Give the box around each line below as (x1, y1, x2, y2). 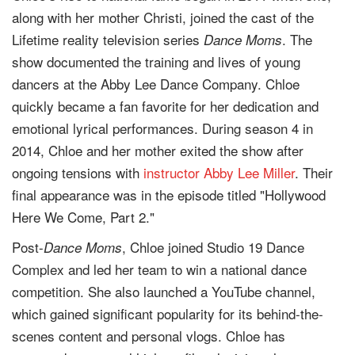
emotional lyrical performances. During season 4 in (12, 117, 313, 138)
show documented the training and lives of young (12, 51, 300, 71)
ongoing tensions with (12, 162, 143, 182)
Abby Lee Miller (204, 162, 295, 182)
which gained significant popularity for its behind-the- (12, 303, 323, 323)
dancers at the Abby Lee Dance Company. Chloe (12, 73, 300, 94)
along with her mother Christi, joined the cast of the (12, 6, 314, 27)
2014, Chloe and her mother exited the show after (12, 139, 303, 160)
